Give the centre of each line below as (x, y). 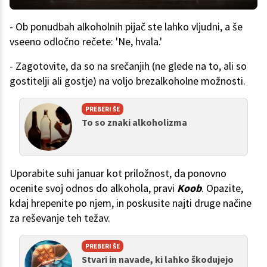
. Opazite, (222, 188)
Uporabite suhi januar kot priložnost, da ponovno (118, 173)
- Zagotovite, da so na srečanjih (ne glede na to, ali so (128, 66)
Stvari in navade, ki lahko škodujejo (158, 260)
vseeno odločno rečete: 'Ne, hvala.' (87, 42)
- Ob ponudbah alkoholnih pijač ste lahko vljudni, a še (126, 27)
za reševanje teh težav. (61, 218)
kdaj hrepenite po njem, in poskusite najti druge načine (131, 203)
